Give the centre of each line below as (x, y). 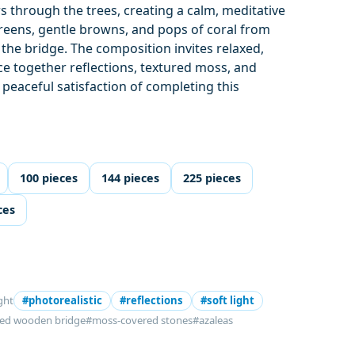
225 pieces (212, 177)
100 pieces (49, 177)
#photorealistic (63, 300)
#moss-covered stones (139, 320)
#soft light (228, 300)
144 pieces (131, 177)
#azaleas (213, 320)
